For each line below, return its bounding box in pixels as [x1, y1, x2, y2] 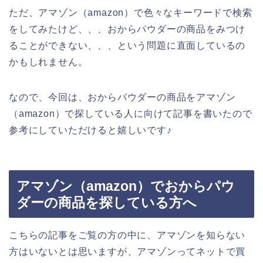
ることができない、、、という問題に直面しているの [9, 40, 246, 50]
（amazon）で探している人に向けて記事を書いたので [9, 108, 252, 119]
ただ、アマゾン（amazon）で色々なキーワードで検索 [9, 7, 252, 18]
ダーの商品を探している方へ [16, 195, 197, 211]
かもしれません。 [9, 56, 88, 67]
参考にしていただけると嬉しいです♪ [9, 124, 172, 135]
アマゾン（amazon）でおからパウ [16, 178, 235, 194]
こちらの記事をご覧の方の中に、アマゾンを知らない [9, 230, 246, 241]
